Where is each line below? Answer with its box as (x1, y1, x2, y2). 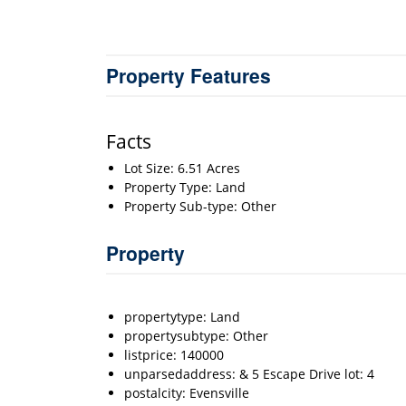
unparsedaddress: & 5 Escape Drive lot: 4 (124, 365, 374, 382)
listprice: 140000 (124, 346, 224, 363)
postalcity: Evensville (124, 384, 249, 401)
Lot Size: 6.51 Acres (124, 159, 240, 177)
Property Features (106, 62, 271, 89)
